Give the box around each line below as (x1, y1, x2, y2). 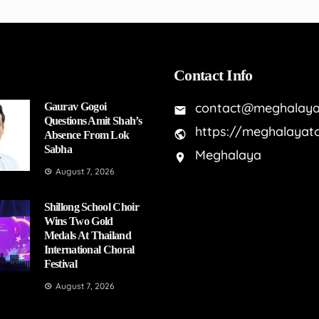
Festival (43, 258, 77, 271)
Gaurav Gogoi (43, 100, 107, 113)
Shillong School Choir (43, 201, 139, 214)
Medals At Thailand (43, 229, 131, 242)
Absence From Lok (43, 129, 130, 142)
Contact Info (174, 66, 253, 85)
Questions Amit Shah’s (43, 115, 142, 127)
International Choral (43, 244, 135, 256)
